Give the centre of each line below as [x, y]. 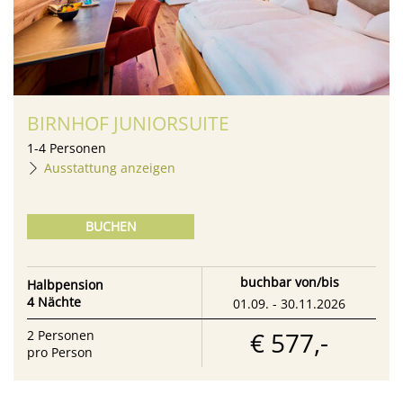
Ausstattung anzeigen [110, 168]
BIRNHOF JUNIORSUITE [128, 124]
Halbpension [65, 284]
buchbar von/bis [289, 282]
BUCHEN [111, 227]
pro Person [60, 352]
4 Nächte [54, 301]
